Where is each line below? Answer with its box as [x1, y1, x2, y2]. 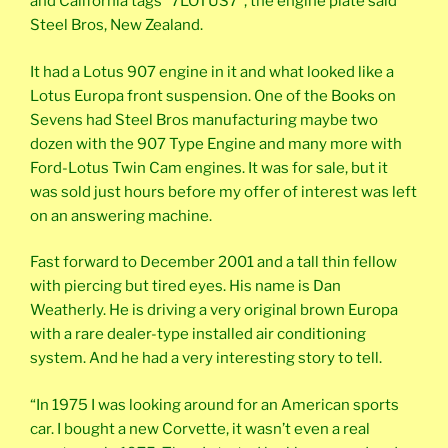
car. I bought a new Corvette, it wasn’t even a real [30, 419, 370, 438]
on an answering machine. [30, 206, 212, 225]
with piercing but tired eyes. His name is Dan [30, 277, 341, 296]
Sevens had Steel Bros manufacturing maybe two [30, 110, 378, 129]
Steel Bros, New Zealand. [30, 16, 203, 35]
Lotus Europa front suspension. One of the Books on [30, 86, 396, 105]
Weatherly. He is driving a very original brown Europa [30, 301, 398, 320]
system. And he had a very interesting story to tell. [30, 349, 382, 368]
